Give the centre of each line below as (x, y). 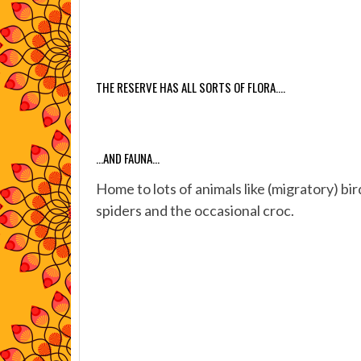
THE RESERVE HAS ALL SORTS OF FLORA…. (191, 87)
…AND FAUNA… (128, 158)
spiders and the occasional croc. (195, 210)
